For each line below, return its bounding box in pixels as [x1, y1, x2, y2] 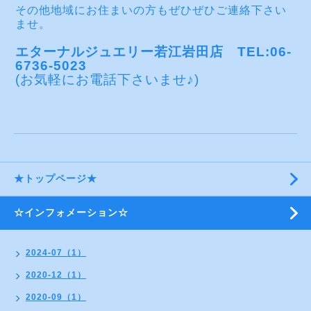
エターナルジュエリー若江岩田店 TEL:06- [15, 44, 292, 60]
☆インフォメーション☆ [14, 207, 128, 219]
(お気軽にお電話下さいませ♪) [15, 72, 199, 87]
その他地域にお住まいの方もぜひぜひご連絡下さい [15, 4, 287, 17]
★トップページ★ [14, 173, 97, 185]
